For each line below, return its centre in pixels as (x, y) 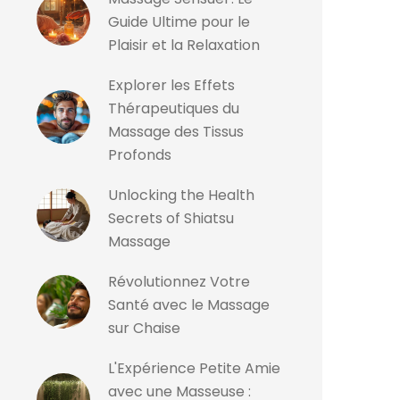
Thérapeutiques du (174, 108)
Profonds (140, 155)
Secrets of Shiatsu (171, 218)
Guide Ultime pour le (179, 22)
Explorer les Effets (171, 85)
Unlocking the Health (181, 195)
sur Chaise (144, 328)
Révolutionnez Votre (179, 282)
